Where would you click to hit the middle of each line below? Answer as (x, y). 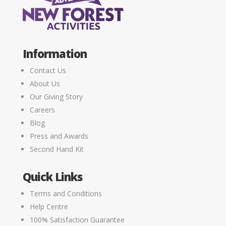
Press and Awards (59, 136)
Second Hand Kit (56, 149)
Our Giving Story (56, 97)
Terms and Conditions (66, 194)
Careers (42, 110)
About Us (45, 84)
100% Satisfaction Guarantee (77, 220)
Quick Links (52, 177)
